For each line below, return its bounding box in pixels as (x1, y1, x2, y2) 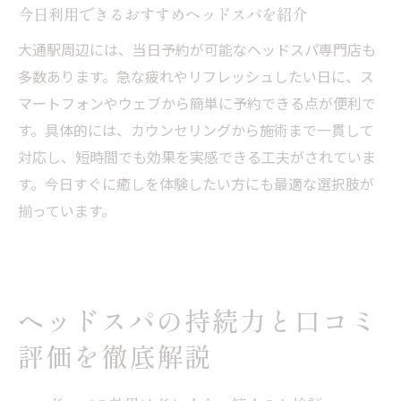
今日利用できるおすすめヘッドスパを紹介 (18, 4, 307, 25)
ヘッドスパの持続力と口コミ (18, 305, 379, 339)
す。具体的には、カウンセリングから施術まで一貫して (18, 119, 374, 141)
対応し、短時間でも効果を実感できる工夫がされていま (18, 146, 376, 167)
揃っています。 (18, 200, 115, 221)
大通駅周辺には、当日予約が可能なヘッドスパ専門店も (18, 38, 376, 60)
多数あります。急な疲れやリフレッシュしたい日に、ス (18, 65, 374, 87)
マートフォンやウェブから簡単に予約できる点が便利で (18, 92, 376, 114)
